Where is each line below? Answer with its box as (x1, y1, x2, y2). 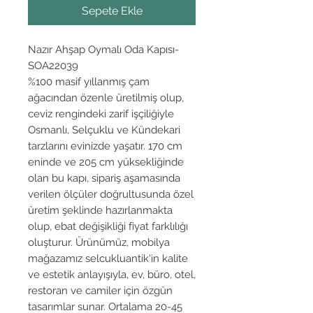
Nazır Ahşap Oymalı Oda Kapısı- (28, 43, 179, 56)
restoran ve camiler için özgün (28, 284, 173, 297)
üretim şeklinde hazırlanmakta (28, 203, 173, 217)
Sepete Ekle (81, 3, 143, 17)
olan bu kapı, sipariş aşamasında (28, 171, 180, 184)
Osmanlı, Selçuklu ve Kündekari (28, 123, 180, 136)
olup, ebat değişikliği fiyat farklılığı (28, 219, 188, 233)
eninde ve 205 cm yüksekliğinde (28, 155, 184, 168)
